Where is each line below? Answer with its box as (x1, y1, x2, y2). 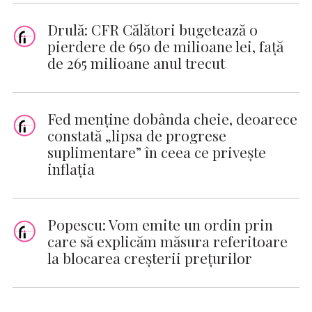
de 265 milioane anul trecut (47, 53, 225, 73)
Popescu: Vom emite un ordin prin (47, 214, 273, 235)
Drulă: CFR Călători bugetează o (47, 19, 258, 40)
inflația (47, 159, 95, 179)
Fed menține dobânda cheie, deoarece (47, 109, 297, 129)
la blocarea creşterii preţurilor (47, 248, 252, 268)
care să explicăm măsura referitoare (47, 231, 288, 251)
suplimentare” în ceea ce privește (47, 142, 266, 162)
